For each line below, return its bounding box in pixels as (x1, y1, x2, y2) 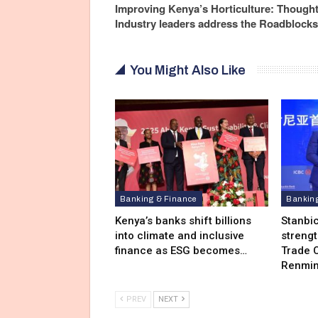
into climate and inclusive (115, 229, 244, 243)
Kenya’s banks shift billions (115, 214, 251, 228)
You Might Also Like (130, 62, 246, 77)
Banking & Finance (120, 194, 197, 204)
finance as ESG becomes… (115, 244, 247, 258)
